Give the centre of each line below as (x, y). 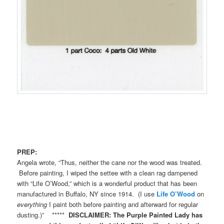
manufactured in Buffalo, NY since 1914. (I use (87, 193)
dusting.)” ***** (43, 214)
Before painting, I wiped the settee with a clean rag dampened (107, 172)
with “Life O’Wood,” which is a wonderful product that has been (107, 183)
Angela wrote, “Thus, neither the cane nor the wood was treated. (110, 162)
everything (32, 204)
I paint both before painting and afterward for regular (123, 204)
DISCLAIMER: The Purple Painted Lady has (136, 214)
